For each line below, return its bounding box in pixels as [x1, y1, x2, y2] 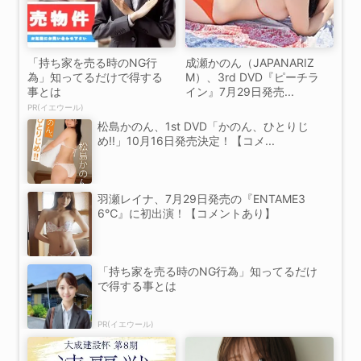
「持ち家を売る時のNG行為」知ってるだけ [98, 264, 317, 279]
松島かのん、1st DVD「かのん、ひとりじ [98, 119, 309, 134]
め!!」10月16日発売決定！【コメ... [98, 134, 275, 148]
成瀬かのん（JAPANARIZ [185, 56, 314, 70]
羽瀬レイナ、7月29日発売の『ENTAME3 [98, 192, 305, 206]
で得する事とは [98, 279, 176, 293]
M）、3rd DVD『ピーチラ [185, 70, 319, 85]
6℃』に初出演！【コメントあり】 [98, 206, 276, 221]
